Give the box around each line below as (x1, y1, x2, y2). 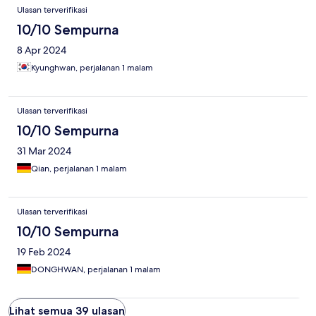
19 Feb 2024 (17, 245, 71, 259)
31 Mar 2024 (17, 145, 71, 158)
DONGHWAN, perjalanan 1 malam (31, 264, 161, 276)
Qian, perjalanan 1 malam (31, 163, 127, 175)
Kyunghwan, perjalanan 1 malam (31, 62, 153, 74)
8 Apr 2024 (17, 44, 66, 57)
